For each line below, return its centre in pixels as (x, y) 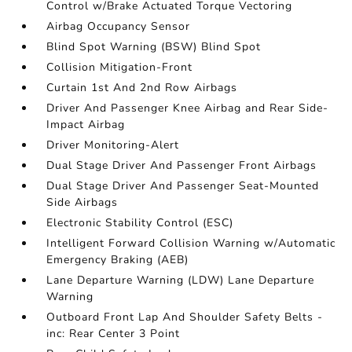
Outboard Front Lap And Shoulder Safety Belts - (185, 317)
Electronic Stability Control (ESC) (140, 223)
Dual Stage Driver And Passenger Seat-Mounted (183, 186)
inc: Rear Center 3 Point (114, 334)
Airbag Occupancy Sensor (119, 27)
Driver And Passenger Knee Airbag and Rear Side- (188, 108)
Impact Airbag (86, 125)
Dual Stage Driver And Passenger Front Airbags (182, 166)
